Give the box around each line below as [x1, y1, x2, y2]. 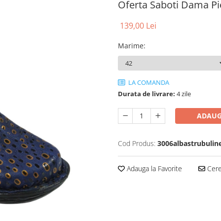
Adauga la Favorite [125, 164, 182, 173]
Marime [118, 41, 144, 50]
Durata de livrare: [118, 89, 175, 98]
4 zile [175, 89, 191, 98]
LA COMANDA [127, 78, 169, 87]
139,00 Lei [120, 20, 156, 31]
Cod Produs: [118, 139, 155, 148]
